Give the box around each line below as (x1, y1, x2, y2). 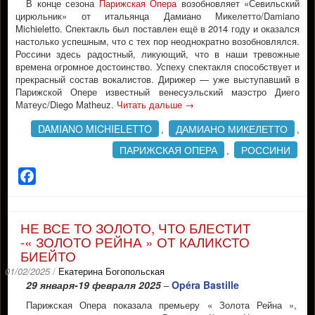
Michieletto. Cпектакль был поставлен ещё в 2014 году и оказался (15, 22, 300, 35)
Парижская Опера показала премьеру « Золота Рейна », (26, 298, 300, 311)
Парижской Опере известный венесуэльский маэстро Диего (15, 85, 300, 98)
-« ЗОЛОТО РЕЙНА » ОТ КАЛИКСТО (20, 232, 250, 251)
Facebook (36, 168, 85, 184)
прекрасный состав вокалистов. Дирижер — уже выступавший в (15, 72, 300, 86)
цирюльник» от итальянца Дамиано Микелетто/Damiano (15, 9, 300, 22)
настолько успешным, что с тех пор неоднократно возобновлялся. (15, 34, 300, 48)
